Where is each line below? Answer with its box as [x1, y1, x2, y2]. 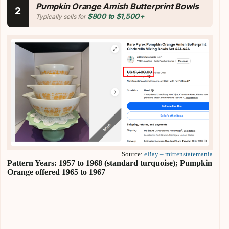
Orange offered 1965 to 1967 [7, 167, 105, 176]
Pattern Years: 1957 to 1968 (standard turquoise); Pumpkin [7, 158, 212, 167]
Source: [122, 150, 145, 158]
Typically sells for [36, 12, 87, 20]
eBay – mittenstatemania [144, 150, 213, 158]
